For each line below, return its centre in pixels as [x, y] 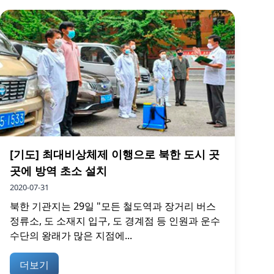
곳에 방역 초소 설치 [58, 171]
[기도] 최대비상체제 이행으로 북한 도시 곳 [115, 154]
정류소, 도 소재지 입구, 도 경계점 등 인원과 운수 [115, 221]
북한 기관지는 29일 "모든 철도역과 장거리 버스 [113, 206]
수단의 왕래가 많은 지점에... [71, 236]
